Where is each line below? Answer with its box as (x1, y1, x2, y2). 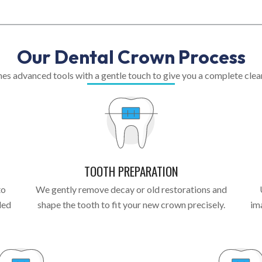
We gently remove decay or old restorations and (35, 183, 227, 195)
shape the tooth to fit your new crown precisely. (37, 198, 225, 210)
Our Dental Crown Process (16, 44, 246, 68)
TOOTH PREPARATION (84, 161, 178, 180)
